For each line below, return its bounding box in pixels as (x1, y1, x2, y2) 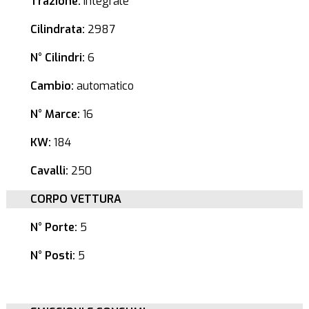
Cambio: (30, 79, 74, 93)
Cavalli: (30, 163, 68, 178)
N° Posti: (30, 248, 75, 263)
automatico (73, 79, 134, 93)
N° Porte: (30, 220, 77, 235)
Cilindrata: (30, 22, 85, 37)
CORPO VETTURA (30, 192, 121, 206)
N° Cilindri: (30, 50, 85, 65)
